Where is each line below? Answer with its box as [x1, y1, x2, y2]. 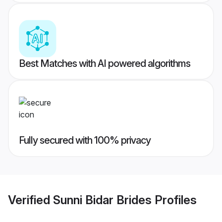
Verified [8, 192, 53, 207]
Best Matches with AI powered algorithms [19, 57, 190, 70]
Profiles [152, 192, 197, 207]
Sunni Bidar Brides [53, 192, 152, 207]
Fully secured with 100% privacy [19, 134, 151, 147]
